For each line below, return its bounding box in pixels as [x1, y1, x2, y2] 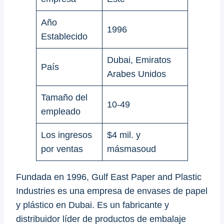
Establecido [41, 31, 87, 41]
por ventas [41, 143, 83, 154]
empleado [41, 106, 80, 116]
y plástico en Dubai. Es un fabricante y [16, 199, 169, 210]
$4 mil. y [107, 129, 140, 140]
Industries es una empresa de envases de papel [16, 185, 207, 196]
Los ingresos [41, 129, 92, 140]
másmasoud [107, 143, 156, 154]
